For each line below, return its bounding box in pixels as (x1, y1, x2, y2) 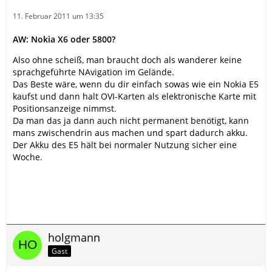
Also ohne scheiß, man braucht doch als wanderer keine (13, 53, 242, 66)
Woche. (13, 151, 42, 163)
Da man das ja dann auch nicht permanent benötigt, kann (13, 114, 249, 126)
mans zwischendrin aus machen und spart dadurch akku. (13, 126, 248, 138)
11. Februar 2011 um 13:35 (13, 10, 104, 21)
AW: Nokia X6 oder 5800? (13, 33, 115, 45)
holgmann (48, 229, 100, 245)
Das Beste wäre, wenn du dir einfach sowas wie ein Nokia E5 (13, 78, 259, 90)
